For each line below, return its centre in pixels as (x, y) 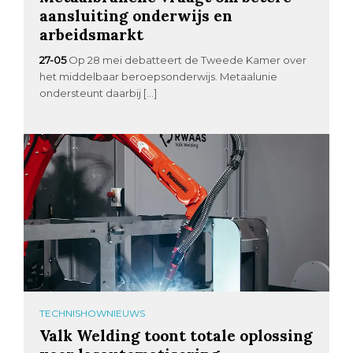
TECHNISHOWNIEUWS (93, 314)
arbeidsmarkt (92, 35)
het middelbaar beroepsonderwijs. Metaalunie (159, 77)
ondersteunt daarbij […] (98, 93)
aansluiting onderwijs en (136, 16)
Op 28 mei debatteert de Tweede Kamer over (188, 60)
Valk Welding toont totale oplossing (176, 336)
